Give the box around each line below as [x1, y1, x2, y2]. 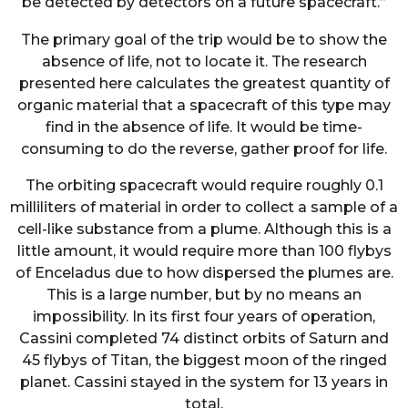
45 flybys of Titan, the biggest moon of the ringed [21, 351, 387, 369]
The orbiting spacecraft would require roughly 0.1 [25, 176, 383, 194]
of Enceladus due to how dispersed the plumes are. [15, 263, 393, 281]
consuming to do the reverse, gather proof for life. [21, 139, 387, 158]
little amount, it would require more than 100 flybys [16, 241, 392, 260]
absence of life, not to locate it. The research [41, 52, 367, 70]
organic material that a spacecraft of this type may [17, 96, 391, 114]
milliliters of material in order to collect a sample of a [10, 198, 398, 216]
